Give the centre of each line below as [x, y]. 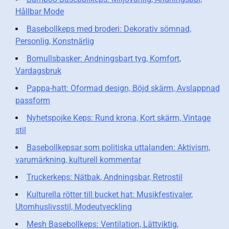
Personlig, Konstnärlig [55, 41]
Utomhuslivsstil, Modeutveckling [74, 207]
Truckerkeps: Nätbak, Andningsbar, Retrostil [105, 177]
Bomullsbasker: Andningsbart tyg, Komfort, [104, 58]
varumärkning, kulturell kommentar [78, 159]
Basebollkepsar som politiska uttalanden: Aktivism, [118, 147]
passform [33, 100]
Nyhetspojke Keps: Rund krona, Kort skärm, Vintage [119, 118]
